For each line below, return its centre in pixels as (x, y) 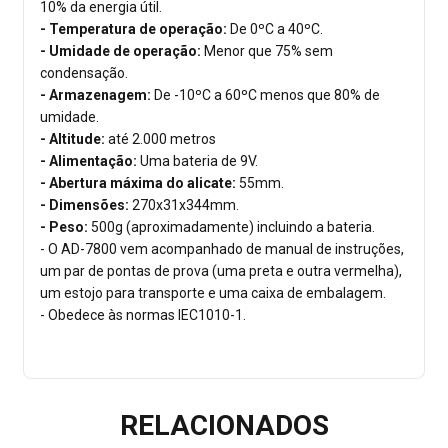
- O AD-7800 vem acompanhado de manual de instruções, (222, 249)
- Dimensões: (84, 205)
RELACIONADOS (224, 426)
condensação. (84, 73)
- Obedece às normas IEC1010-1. (143, 315)
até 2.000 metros (162, 139)
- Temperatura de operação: (133, 29)
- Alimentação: (90, 161)
